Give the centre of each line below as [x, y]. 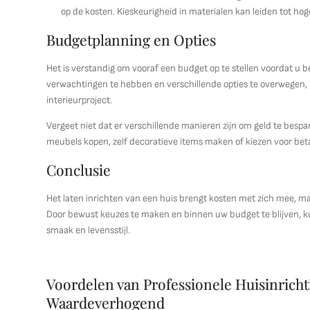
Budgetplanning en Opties [131, 39]
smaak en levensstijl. [89, 230]
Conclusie [79, 170]
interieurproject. [80, 100]
